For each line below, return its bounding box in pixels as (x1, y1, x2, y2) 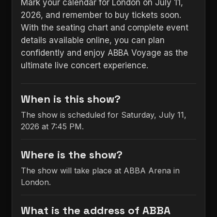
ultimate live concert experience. (21, 61, 148, 70)
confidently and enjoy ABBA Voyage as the (21, 48, 188, 58)
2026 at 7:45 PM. (21, 122, 84, 131)
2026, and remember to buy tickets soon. (21, 10, 181, 20)
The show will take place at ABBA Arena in (21, 166, 180, 175)
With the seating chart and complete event (21, 23, 188, 32)
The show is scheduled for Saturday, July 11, (21, 110, 186, 120)
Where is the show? (21, 148, 123, 161)
